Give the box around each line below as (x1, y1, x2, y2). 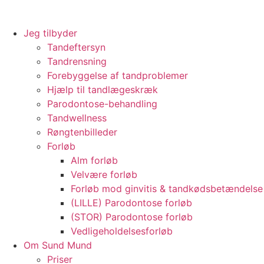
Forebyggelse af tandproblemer (47, 70, 188, 81)
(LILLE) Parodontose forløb (71, 197, 192, 209)
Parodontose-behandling (47, 98, 157, 110)
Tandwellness (47, 112, 107, 124)
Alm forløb (71, 154, 118, 166)
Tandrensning (47, 55, 107, 67)
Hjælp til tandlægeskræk (47, 84, 158, 95)
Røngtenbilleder (47, 126, 117, 138)
